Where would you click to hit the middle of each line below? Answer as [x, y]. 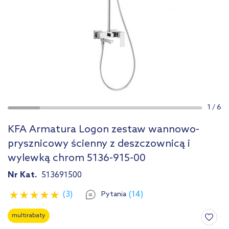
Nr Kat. [23, 175]
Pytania [114, 195]
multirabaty [29, 216]
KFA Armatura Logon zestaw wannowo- [104, 130]
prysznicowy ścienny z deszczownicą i [99, 144]
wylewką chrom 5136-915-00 [77, 159]
